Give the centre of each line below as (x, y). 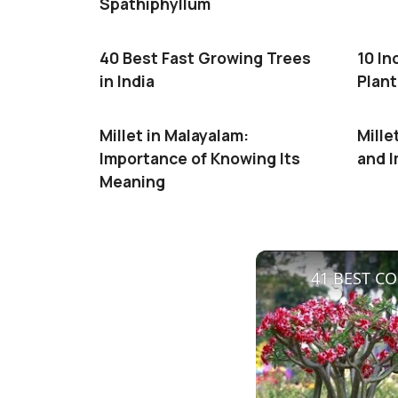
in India (127, 81)
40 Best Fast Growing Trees (205, 58)
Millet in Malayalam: (174, 135)
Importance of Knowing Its (200, 159)
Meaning (132, 182)
